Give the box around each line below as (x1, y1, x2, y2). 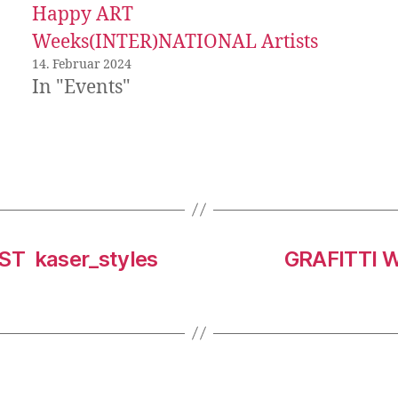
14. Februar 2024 (32, 56, 131, 72)
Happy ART (32, 2, 133, 27)
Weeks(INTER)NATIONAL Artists (32, 29, 318, 54)
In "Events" (32, 75, 131, 99)
